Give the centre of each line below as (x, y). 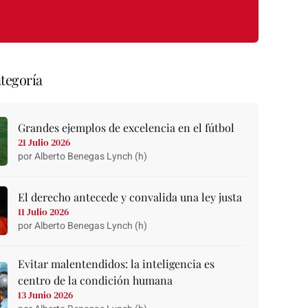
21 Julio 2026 (44, 142)
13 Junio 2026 (46, 295)
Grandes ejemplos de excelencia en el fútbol (126, 127)
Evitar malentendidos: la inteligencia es (117, 264)
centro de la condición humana (96, 280)
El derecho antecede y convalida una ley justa (130, 197)
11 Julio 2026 (44, 211)
